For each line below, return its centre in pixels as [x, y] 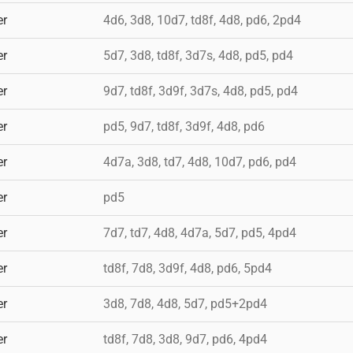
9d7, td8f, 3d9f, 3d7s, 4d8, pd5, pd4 [201, 91]
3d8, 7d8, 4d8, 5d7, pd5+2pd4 [185, 303]
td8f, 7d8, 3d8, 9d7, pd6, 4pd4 [185, 339]
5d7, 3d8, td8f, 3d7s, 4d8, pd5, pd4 [198, 55]
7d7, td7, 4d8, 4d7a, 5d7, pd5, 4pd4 [200, 232]
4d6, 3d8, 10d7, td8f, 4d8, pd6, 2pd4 [202, 20]
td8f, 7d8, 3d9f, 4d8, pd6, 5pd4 [188, 268]
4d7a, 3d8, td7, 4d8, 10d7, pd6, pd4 [200, 162]
